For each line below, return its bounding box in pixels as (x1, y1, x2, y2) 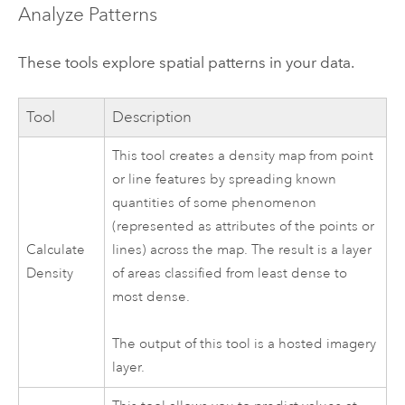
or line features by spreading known (112, 171, 337, 189)
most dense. (112, 288, 191, 306)
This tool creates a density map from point (112, 147, 374, 165)
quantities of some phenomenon (112, 194, 317, 212)
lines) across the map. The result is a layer (112, 241, 372, 259)
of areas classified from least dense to (112, 265, 348, 283)
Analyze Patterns (17, 3, 157, 27)
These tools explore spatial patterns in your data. (17, 52, 354, 71)
